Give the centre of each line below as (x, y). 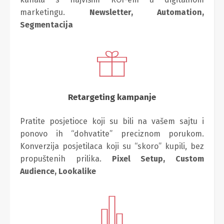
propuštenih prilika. (66, 158)
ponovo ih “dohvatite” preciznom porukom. (112, 133)
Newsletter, (123, 12)
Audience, (39, 171)
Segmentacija (46, 24)
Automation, (180, 12)
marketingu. (55, 12)
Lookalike (77, 171)
